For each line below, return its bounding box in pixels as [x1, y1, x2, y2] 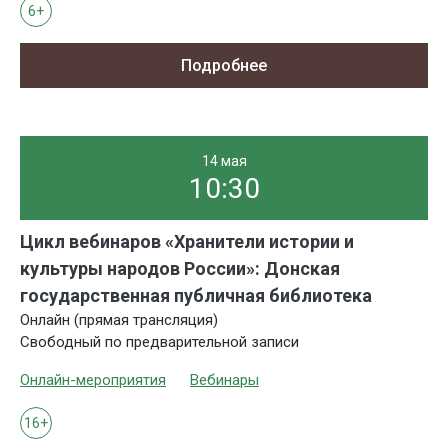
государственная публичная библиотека [20, 285, 372, 307]
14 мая [201, 153, 247, 170]
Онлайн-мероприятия [20, 371, 166, 390]
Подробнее [181, 55, 267, 75]
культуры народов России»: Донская [20, 258, 340, 280]
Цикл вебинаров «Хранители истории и [20, 231, 354, 253]
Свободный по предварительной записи [20, 333, 299, 352]
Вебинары [190, 371, 259, 390]
